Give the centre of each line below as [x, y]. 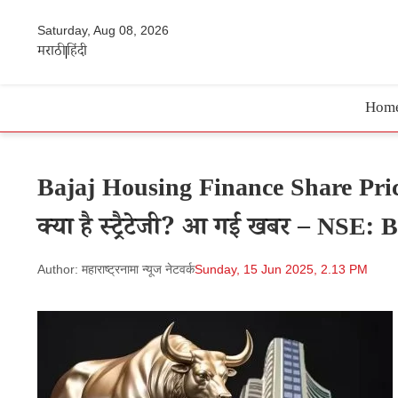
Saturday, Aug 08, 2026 [103, 30]
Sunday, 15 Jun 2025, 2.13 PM [281, 269]
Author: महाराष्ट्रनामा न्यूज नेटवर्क [116, 269]
